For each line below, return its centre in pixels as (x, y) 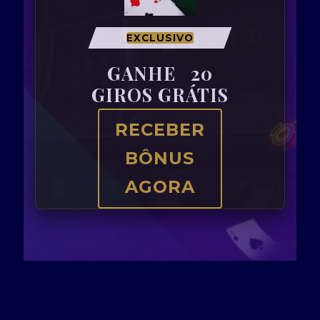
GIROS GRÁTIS (160, 94)
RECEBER (160, 129)
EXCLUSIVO (160, 38)
